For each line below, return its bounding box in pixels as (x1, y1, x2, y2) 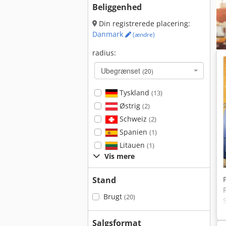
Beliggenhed (92, 2, 142, 13)
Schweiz (117, 114, 149, 124)
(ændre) (131, 30, 155, 39)
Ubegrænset (101, 66, 142, 76)
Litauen (117, 140, 147, 150)
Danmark (92, 29, 125, 39)
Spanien (117, 127, 149, 137)
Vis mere (104, 151, 135, 161)
